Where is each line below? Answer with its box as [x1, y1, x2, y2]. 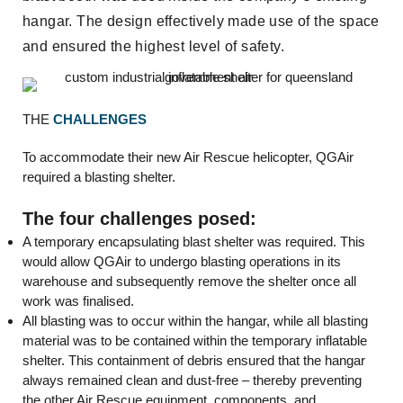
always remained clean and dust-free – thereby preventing [22, 372, 362, 389]
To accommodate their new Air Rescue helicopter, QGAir [22, 149, 354, 166]
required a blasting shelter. [22, 169, 175, 185]
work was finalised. [22, 293, 134, 309]
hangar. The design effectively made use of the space [22, 13, 380, 30]
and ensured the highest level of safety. [22, 39, 284, 55]
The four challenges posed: [22, 209, 256, 229]
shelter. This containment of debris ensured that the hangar [22, 353, 365, 369]
